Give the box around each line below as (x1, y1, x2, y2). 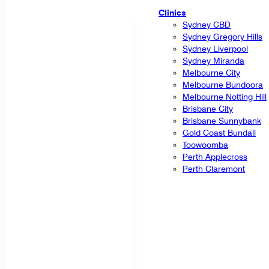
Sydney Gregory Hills (183, 31, 262, 41)
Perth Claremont (183, 163, 245, 174)
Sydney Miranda (183, 55, 244, 65)
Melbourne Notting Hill (183, 91, 267, 101)
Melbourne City (183, 67, 240, 77)
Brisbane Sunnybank (183, 115, 261, 125)
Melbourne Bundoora (183, 79, 263, 89)
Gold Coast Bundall (183, 127, 256, 138)
